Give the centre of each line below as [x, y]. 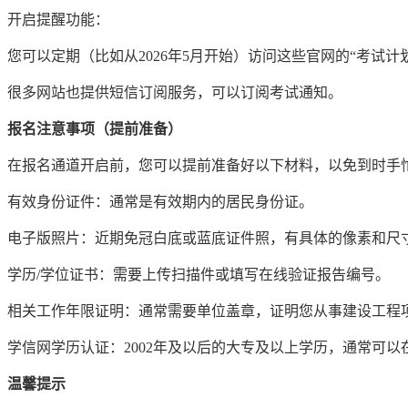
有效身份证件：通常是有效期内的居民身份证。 [160, 202]
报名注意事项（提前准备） [95, 129]
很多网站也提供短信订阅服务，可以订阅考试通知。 [175, 93]
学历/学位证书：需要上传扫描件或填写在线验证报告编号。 [199, 275]
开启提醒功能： [58, 20]
